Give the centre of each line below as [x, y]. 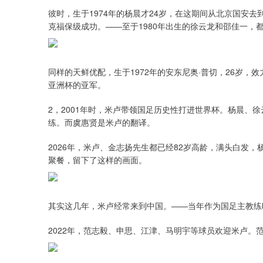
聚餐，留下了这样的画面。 [97, 160]
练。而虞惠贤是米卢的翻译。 [102, 122]
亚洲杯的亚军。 [77, 85]
